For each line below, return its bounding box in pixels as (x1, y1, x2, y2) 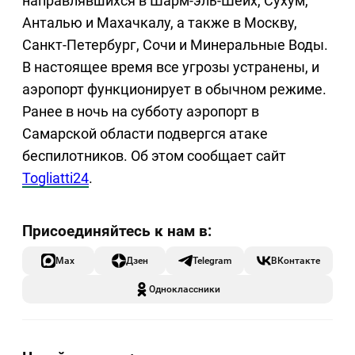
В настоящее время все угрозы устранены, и (22, 59, 319, 76)
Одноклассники (149, 283, 220, 296)
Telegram (193, 254, 231, 267)
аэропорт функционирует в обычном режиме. (22, 81, 326, 98)
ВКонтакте (271, 254, 320, 267)
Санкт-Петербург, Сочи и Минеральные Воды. (22, 36, 328, 54)
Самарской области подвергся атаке (22, 125, 268, 143)
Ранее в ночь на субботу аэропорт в (22, 103, 259, 120)
